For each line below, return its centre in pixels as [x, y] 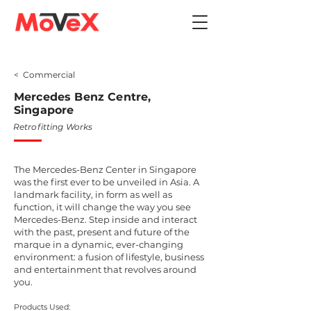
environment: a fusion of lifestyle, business [109, 257]
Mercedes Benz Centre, [83, 97]
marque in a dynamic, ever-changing [99, 244]
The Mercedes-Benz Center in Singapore [105, 169]
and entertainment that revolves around [105, 269]
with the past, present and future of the [102, 232]
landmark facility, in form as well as [93, 194]
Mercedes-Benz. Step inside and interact [106, 219]
